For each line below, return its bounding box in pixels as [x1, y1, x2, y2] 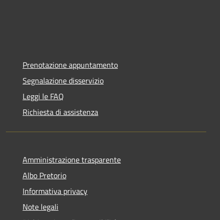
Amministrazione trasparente [23, 153, 121, 165]
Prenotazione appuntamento [23, 58, 118, 71]
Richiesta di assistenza [23, 106, 98, 118]
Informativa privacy [23, 185, 87, 197]
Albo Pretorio [23, 169, 66, 181]
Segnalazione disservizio [23, 74, 104, 86]
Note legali [23, 200, 58, 213]
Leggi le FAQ [23, 90, 64, 102]
